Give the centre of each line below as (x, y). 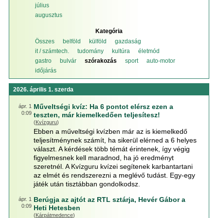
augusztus (49, 15)
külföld (98, 41)
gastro (43, 61)
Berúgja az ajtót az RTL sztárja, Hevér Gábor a (109, 200)
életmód (149, 51)
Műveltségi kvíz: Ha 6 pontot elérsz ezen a (103, 107)
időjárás (46, 71)
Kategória (109, 31)
